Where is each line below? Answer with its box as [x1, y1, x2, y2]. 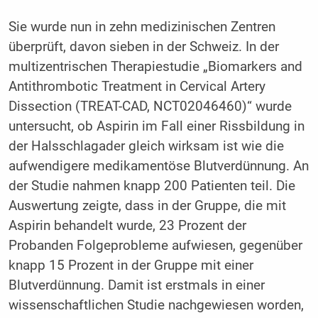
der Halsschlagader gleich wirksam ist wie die [8, 138, 284, 155]
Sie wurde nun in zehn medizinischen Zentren [8, 19, 275, 35]
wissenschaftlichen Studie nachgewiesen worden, [8, 297, 304, 314]
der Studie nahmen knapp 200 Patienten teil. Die [8, 178, 295, 194]
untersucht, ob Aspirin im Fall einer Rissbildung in [8, 119, 305, 135]
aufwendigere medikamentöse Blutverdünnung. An [8, 158, 309, 175]
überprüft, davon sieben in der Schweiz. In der [8, 39, 279, 55]
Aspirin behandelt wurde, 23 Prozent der [8, 218, 246, 234]
